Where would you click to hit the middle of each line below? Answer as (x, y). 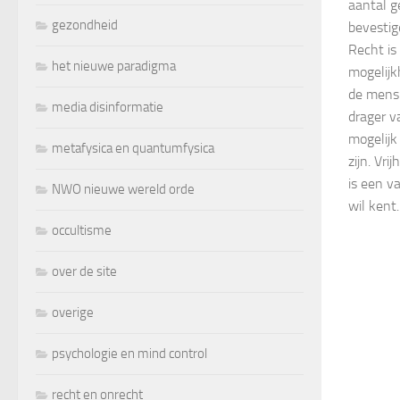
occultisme (82, 230)
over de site (84, 271)
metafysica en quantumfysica (133, 148)
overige (73, 312)
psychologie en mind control (129, 353)
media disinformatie (108, 107)
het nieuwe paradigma (114, 66)
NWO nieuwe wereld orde (123, 189)
